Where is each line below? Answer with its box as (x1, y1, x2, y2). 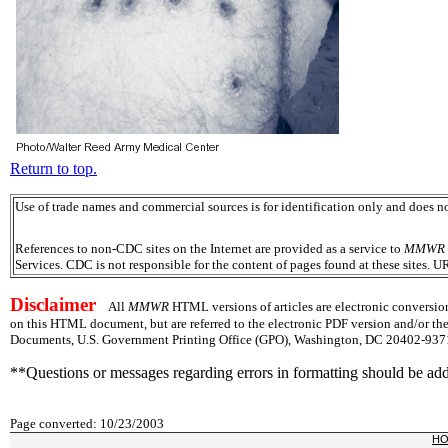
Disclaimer (10, 294, 96, 316)
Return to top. (10, 160, 97, 178)
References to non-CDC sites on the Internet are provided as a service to (15, 241, 404, 257)
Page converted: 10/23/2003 (10, 416, 164, 432)
